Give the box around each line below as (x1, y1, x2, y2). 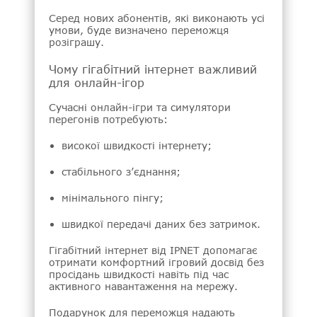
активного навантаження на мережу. (49, 279, 238, 292)
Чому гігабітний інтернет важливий (49, 62, 257, 76)
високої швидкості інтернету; (62, 139, 212, 151)
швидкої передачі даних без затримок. (62, 217, 260, 230)
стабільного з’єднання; (62, 165, 180, 178)
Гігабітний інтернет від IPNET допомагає (49, 243, 258, 256)
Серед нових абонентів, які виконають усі (49, 12, 265, 25)
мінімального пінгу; (62, 191, 163, 204)
